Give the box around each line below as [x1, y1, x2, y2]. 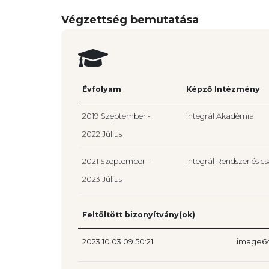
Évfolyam [82, 85, 121, 94]
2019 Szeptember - [82, 112, 151, 121]
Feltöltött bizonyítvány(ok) [82, 210, 195, 220]
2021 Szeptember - [82, 157, 150, 166]
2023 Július [82, 175, 122, 184]
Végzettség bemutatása [61, 13, 199, 27]
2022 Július [82, 130, 122, 139]
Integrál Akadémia [186, 112, 254, 121]
